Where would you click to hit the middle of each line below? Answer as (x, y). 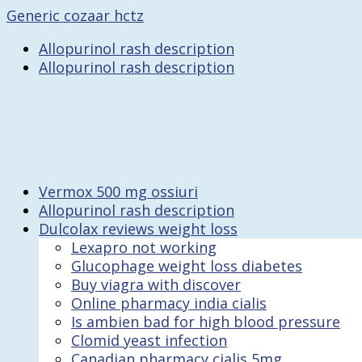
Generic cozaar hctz (75, 15)
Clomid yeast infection (149, 340)
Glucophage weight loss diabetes (187, 266)
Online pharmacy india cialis (169, 303)
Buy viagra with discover (156, 284)
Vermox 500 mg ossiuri (118, 192)
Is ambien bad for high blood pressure (206, 322)
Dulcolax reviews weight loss (138, 229)
